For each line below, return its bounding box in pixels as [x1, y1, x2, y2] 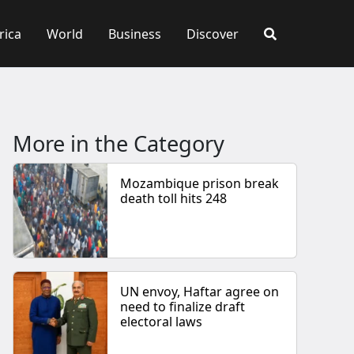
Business [108, 24, 161, 43]
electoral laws [120, 313, 203, 331]
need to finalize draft [120, 298, 246, 316]
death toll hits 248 [120, 190, 228, 208]
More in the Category [13, 129, 224, 159]
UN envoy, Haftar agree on [120, 283, 280, 301]
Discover [186, 24, 239, 43]
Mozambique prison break [120, 175, 280, 193]
